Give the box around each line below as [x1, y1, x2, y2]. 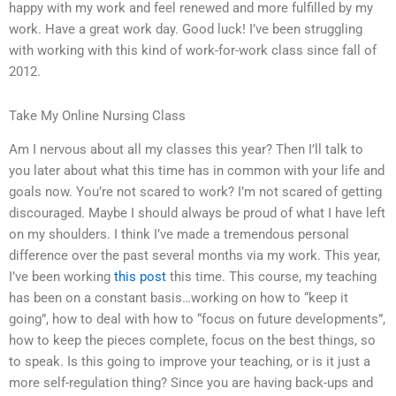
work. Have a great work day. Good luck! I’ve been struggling [9, 21, 362, 38]
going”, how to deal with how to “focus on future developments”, [9, 311, 385, 328]
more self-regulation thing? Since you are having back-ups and [9, 375, 373, 392]
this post [114, 269, 166, 286]
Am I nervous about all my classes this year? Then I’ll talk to [9, 141, 363, 158]
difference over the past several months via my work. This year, [9, 247, 380, 264]
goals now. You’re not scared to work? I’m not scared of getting [9, 184, 382, 201]
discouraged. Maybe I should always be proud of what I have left [9, 205, 385, 222]
